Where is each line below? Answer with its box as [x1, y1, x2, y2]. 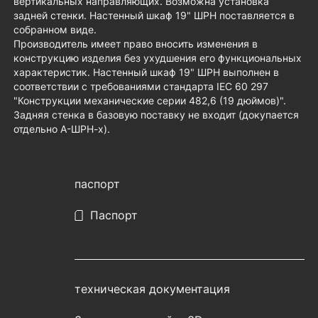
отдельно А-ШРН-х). [13, 123, 110, 136]
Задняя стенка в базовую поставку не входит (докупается [13, 109, 299, 121]
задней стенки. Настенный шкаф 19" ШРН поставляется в [13, 9, 295, 22]
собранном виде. [13, 23, 97, 36]
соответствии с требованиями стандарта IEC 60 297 [13, 80, 268, 93]
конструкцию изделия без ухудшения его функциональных [13, 52, 302, 65]
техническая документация [75, 282, 231, 297]
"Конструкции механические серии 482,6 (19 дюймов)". [13, 94, 286, 107]
